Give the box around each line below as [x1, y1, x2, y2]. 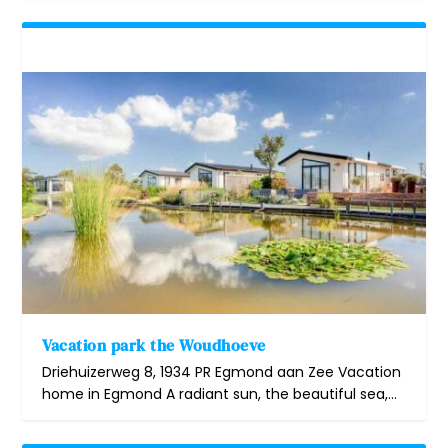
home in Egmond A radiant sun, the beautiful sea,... [42, 384, 398, 405]
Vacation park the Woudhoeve [42, 334, 266, 357]
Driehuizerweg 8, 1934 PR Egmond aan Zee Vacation [42, 362, 402, 383]
